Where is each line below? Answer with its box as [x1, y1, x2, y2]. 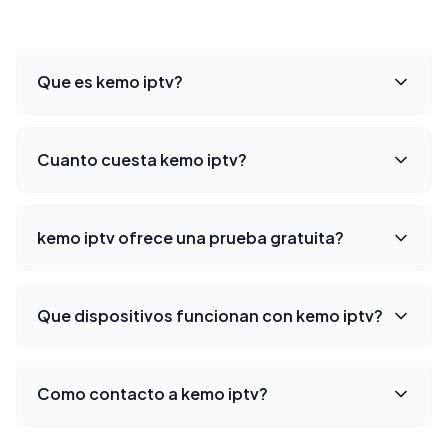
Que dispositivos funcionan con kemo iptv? [37, 305, 383, 327]
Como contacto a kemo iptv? [37, 383, 268, 405]
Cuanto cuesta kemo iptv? [37, 149, 247, 171]
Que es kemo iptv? [37, 71, 183, 93]
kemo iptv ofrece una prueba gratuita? [37, 227, 344, 249]
